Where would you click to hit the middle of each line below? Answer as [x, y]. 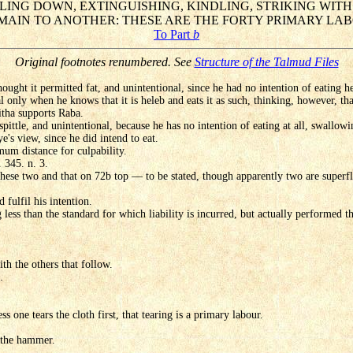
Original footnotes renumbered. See [104, 62]
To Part [173, 35]
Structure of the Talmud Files [266, 62]
